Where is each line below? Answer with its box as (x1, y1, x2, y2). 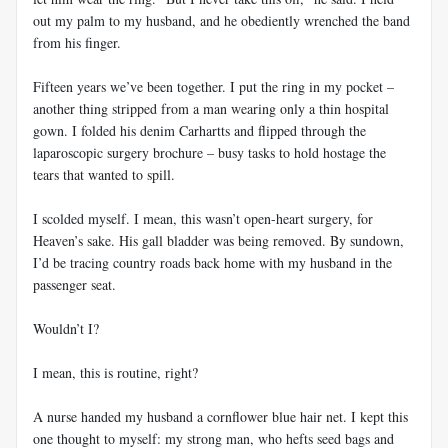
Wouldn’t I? (33, 318, 99, 338)
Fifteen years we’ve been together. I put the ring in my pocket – (33, 76, 394, 96)
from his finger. (33, 32, 121, 52)
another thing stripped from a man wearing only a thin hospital (33, 98, 389, 118)
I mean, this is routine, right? (33, 362, 198, 382)
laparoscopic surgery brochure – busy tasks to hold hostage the (33, 142, 386, 162)
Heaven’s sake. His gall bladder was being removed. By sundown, (33, 230, 404, 250)
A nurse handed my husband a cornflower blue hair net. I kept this (33, 406, 408, 426)
